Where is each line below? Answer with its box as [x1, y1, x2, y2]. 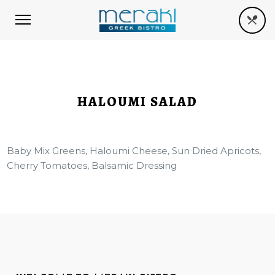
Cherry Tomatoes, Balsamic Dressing [7, 160, 177, 171]
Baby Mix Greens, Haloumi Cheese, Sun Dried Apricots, [7, 145, 261, 157]
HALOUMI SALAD [77, 93, 198, 111]
